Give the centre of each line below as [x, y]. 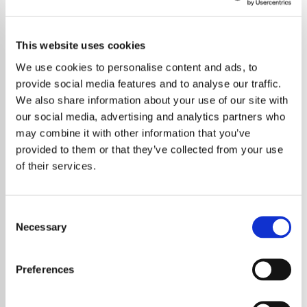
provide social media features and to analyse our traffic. [149, 83]
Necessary [41, 226]
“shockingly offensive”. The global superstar [148, 295]
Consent [24, 213]
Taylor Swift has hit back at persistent [132, 244]
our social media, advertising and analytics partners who [150, 116]
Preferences [45, 269]
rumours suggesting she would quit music [144, 261]
